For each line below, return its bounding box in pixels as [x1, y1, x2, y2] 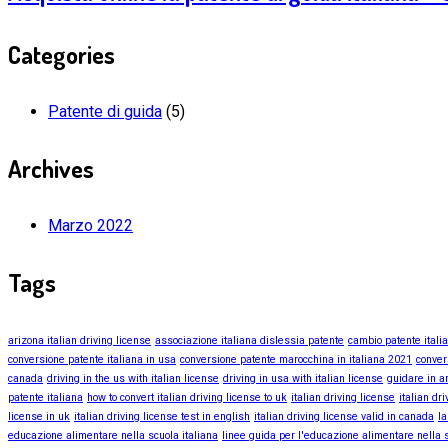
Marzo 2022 [48, 215, 133, 235]
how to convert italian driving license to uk [87, 391, 287, 405]
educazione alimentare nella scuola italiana [8, 429, 218, 443]
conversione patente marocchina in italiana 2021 [180, 353, 412, 367]
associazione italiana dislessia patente [155, 334, 344, 348]
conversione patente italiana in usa [8, 353, 176, 367]
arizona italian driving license [8, 334, 151, 348]
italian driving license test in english [74, 410, 250, 424]
